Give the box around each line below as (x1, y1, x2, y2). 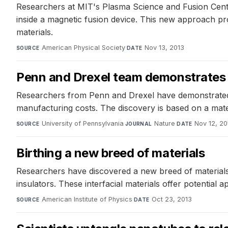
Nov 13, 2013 (144, 43, 184, 51)
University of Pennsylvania (41, 119, 124, 127)
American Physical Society (41, 43, 125, 51)
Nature (154, 119, 176, 127)
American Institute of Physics (41, 195, 132, 203)
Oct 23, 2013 (151, 195, 192, 203)
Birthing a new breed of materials (16, 145, 205, 160)
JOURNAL (125, 120, 152, 127)
